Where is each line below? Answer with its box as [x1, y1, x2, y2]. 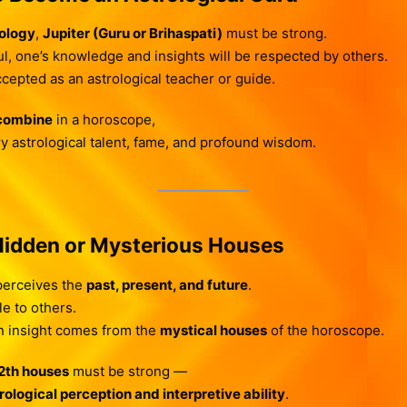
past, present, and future [85, 276, 248, 294]
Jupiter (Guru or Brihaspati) [42, 25, 223, 43]
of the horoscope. [266, 322, 384, 340]
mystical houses [159, 322, 267, 340]
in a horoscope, [52, 111, 155, 129]
